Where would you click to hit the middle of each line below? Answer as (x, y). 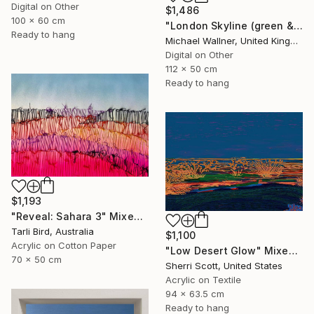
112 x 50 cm (191, 69)
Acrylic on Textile (203, 280)
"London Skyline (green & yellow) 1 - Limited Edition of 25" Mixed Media (298, 26)
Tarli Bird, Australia (53, 232)
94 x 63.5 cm (195, 294)
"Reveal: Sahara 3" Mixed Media (138, 217)
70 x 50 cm (36, 260)
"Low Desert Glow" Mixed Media (293, 251)
